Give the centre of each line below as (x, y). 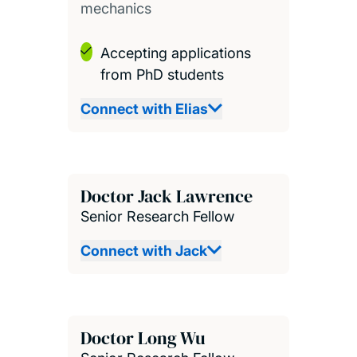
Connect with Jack (143, 250)
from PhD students (162, 74)
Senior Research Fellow (157, 216)
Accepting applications (175, 53)
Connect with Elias (144, 108)
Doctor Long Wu (142, 337)
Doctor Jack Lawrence (166, 196)
